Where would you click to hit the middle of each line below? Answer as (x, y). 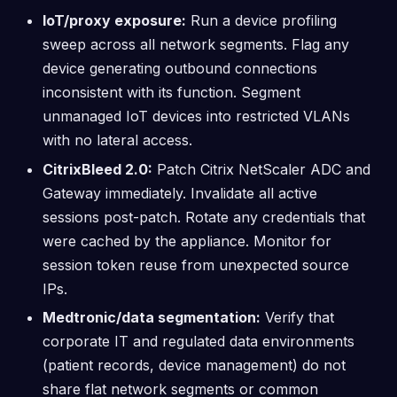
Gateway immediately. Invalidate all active (180, 193)
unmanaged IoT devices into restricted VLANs (196, 116)
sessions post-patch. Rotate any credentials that (204, 217)
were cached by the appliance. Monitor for (187, 241)
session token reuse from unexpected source (196, 265)
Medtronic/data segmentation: (152, 318)
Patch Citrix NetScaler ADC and (261, 169)
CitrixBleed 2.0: (97, 169)
